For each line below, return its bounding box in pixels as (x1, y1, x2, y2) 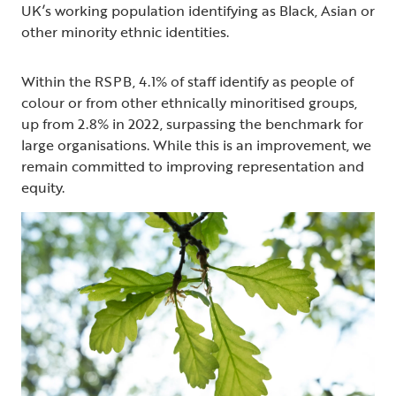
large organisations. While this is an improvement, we (21, 133, 371, 156)
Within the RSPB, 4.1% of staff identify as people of (21, 70, 354, 92)
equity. (21, 176, 65, 198)
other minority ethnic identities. (21, 20, 229, 42)
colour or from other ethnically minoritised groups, (21, 91, 357, 113)
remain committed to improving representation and (21, 155, 364, 177)
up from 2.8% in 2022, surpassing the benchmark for (21, 112, 363, 134)
